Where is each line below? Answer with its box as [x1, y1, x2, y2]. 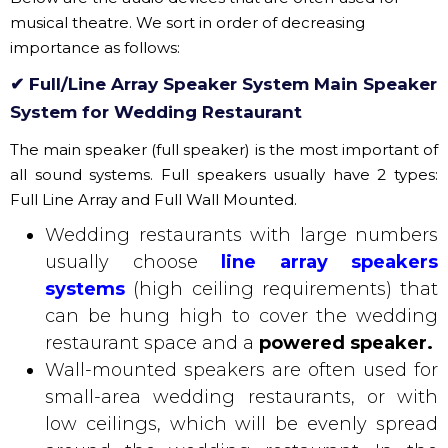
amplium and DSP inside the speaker [45, 384, 438, 407]
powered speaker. [259, 222, 433, 245]
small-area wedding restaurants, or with [45, 276, 438, 299]
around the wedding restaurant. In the [45, 330, 438, 353]
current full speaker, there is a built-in [45, 357, 438, 380]
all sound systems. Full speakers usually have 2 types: [10, 55, 438, 75]
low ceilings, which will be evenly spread [45, 303, 438, 326]
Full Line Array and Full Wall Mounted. [10, 80, 297, 100]
